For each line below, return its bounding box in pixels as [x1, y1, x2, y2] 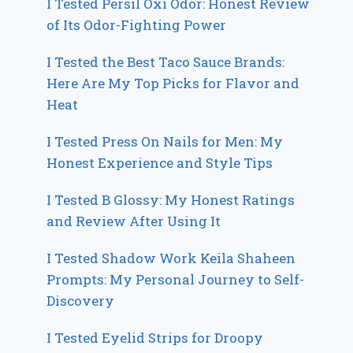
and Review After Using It [46, 211, 221, 230]
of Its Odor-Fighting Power [46, 15, 227, 34]
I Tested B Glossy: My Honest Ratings [46, 190, 295, 209]
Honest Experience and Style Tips [46, 153, 273, 172]
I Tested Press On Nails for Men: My [46, 132, 284, 150]
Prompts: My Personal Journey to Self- [46, 269, 305, 288]
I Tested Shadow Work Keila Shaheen [46, 248, 296, 267]
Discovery [46, 291, 115, 310]
